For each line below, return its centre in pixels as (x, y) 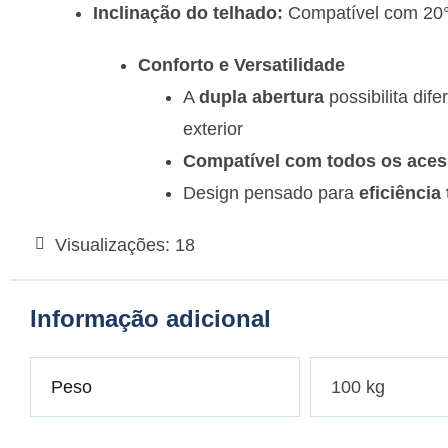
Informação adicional (150, 319)
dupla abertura (261, 97)
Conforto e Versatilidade (241, 65)
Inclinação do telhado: (188, 13)
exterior (213, 129)
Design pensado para (271, 193)
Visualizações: (112, 245)
